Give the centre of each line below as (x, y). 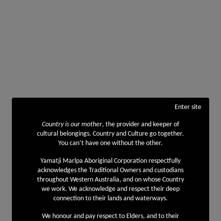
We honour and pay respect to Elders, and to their (110, 216)
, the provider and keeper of (141, 125)
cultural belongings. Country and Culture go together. (110, 134)
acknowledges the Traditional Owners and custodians (110, 170)
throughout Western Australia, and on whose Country (110, 180)
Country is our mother (72, 125)
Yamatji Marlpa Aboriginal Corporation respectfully (110, 161)
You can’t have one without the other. (110, 143)
